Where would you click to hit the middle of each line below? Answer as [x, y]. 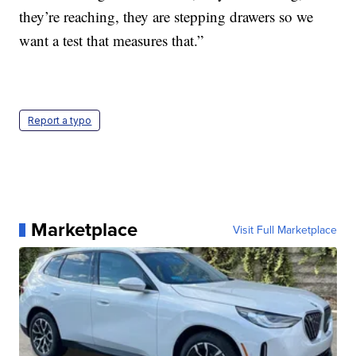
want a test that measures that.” [112, 41]
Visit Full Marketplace [284, 230]
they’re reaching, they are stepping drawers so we [166, 17]
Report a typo [60, 121]
